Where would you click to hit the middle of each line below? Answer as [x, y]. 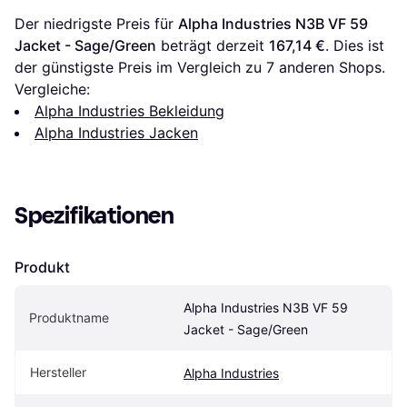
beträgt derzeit [213, 46]
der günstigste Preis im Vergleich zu [140, 68]
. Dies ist [355, 46]
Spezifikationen [94, 216]
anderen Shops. [330, 68]
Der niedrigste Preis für [96, 24]
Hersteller [58, 372]
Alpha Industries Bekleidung [129, 111]
